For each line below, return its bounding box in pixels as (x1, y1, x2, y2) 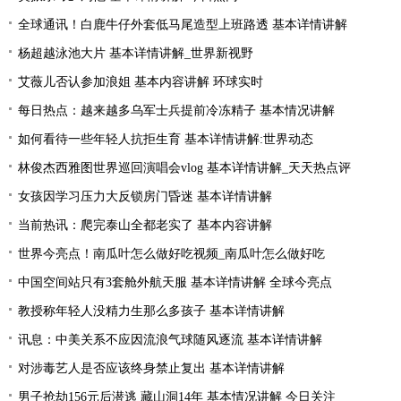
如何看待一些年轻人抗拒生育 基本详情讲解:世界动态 (18, 132, 313, 146)
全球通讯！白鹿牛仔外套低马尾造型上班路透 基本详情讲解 (18, 18, 347, 31)
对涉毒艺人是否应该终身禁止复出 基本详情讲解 (18, 362, 285, 375)
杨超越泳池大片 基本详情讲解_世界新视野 (18, 47, 253, 60)
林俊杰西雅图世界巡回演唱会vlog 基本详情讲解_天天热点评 (18, 161, 351, 175)
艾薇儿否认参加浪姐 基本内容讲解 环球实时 (18, 75, 263, 89)
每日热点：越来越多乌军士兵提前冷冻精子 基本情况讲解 (18, 104, 335, 117)
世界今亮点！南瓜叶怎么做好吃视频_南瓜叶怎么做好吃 (18, 247, 325, 260)
